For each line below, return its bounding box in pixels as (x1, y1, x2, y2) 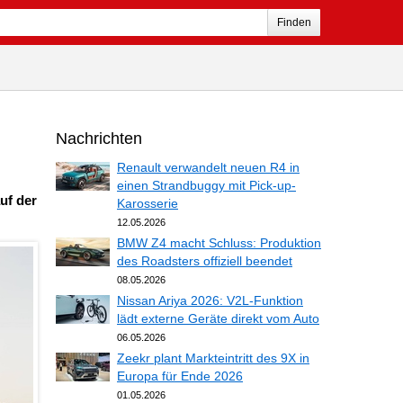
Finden (277, 16, 311, 29)
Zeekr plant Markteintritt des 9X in (117, 351, 309, 365)
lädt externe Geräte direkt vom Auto (117, 311, 319, 326)
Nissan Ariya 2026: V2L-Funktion (117, 293, 303, 308)
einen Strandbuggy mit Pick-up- (117, 178, 296, 193)
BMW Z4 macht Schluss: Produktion (117, 236, 321, 250)
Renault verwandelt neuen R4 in (117, 160, 300, 175)
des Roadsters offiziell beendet (117, 254, 292, 268)
